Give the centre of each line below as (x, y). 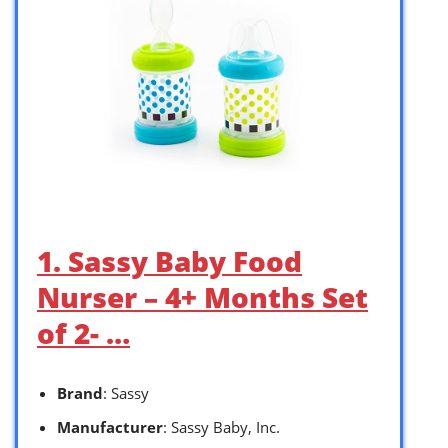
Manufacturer (110, 426)
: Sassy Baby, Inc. (221, 426)
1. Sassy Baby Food (169, 260)
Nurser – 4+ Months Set (202, 296)
